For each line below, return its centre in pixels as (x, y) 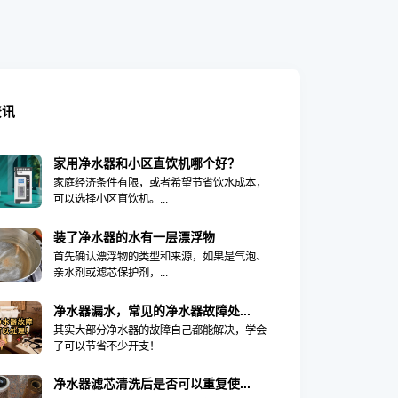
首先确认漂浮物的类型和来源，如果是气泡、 (159, 257)
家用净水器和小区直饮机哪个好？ (146, 164)
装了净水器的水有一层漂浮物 (134, 237)
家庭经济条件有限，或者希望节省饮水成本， (159, 183)
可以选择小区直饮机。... (110, 199)
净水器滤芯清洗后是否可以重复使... (151, 384)
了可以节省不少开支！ (106, 346)
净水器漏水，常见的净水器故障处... (151, 310)
